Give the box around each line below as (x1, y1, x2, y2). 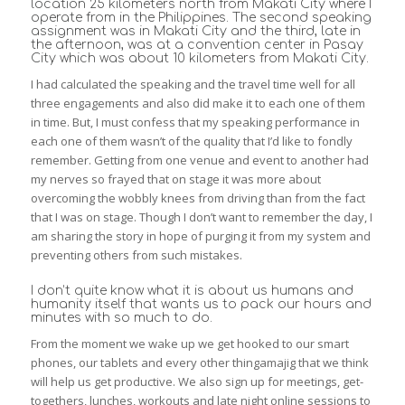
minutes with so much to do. (30, 311, 212, 325)
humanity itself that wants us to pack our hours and (30, 297, 372, 312)
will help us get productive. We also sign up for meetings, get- (30, 373, 363, 391)
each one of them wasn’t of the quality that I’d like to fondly (30, 133, 353, 150)
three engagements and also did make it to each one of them (30, 95, 365, 112)
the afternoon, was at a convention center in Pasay (30, 38, 363, 52)
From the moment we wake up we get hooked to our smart (30, 335, 349, 353)
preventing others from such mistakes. (30, 247, 242, 264)
